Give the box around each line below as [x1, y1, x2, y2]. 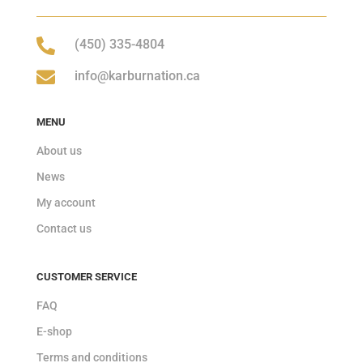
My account [36, 196, 96, 210]
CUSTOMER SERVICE [36, 271, 137, 284]
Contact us [36, 222, 92, 236]
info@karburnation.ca [74, 68, 200, 84]
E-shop [36, 325, 72, 339]
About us [36, 144, 82, 158]
